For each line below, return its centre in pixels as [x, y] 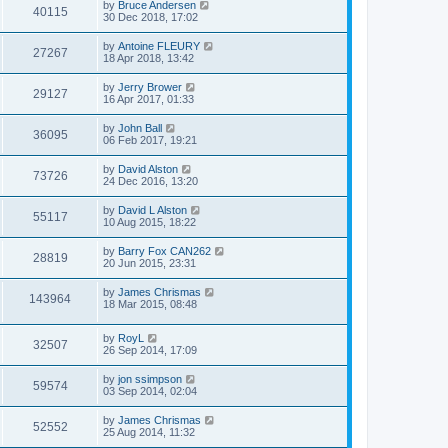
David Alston [148, 168]
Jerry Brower [150, 86]
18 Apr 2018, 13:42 [148, 57]
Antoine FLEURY [159, 45]
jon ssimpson [150, 379]
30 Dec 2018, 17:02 [150, 16]
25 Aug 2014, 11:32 [149, 432]
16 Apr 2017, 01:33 [148, 98]
